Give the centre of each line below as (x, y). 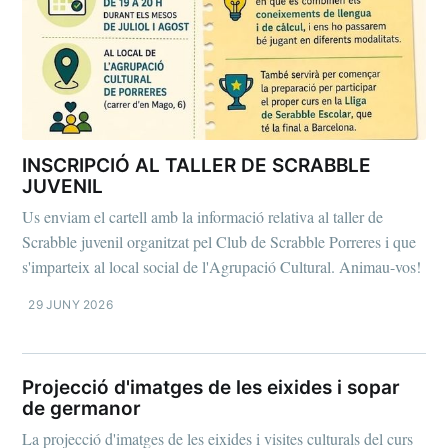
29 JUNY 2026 (70, 305)
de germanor (82, 408)
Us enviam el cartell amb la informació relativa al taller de (203, 217)
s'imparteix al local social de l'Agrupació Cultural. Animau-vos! (222, 267)
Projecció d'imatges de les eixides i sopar (211, 387)
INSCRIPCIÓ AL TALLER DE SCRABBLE (197, 165)
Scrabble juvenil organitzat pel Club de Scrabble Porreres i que (219, 242)
